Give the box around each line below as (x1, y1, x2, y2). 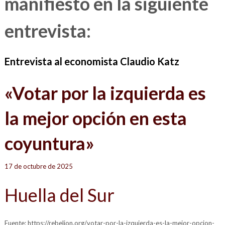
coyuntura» (4, 132, 94, 155)
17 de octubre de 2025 (4, 162, 73, 171)
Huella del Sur (4, 184, 115, 206)
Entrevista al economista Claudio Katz (4, 55, 179, 67)
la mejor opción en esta (4, 107, 187, 130)
